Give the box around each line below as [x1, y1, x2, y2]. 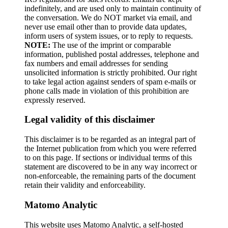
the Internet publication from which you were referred [24, 144, 196, 153]
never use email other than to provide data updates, [24, 22, 187, 31]
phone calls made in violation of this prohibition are [24, 86, 189, 95]
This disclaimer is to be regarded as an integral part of [24, 135, 195, 144]
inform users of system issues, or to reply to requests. [24, 31, 193, 40]
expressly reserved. [24, 95, 85, 104]
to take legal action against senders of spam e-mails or [24, 77, 196, 86]
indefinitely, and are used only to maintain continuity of [24, 4, 201, 13]
